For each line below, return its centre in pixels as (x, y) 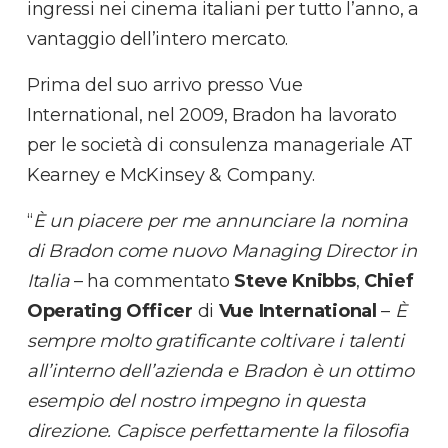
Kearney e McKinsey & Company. (171, 174)
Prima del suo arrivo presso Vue (165, 84)
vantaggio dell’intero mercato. (157, 38)
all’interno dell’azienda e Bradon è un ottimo (220, 370)
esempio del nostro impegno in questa (196, 400)
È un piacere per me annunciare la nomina (220, 220)
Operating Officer (110, 310)
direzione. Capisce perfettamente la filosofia (218, 430)
